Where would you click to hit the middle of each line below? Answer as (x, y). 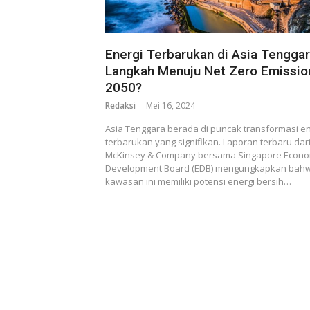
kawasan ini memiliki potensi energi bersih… (198, 181)
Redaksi (120, 105)
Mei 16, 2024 (171, 105)
